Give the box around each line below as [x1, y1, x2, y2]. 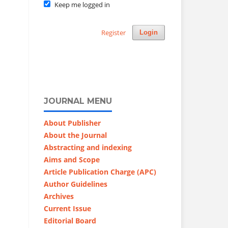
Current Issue [44, 203, 91, 213]
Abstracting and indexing [44, 142, 132, 152]
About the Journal [44, 130, 107, 140]
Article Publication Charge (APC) [44, 166, 156, 177]
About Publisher [44, 118, 101, 128]
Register [101, 27, 126, 37]
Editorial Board [44, 215, 98, 225]
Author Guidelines [44, 179, 107, 189]
